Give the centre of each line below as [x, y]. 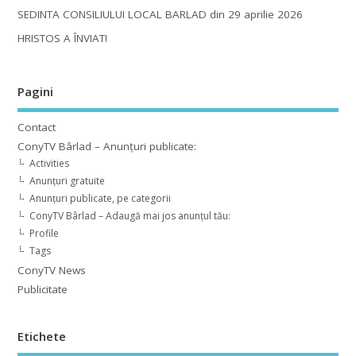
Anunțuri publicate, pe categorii [100, 199]
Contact [36, 128]
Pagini [35, 91]
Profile [44, 234]
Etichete [41, 337]
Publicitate [42, 290]
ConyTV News [51, 271]
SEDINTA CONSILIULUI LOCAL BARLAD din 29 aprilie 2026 [160, 14]
